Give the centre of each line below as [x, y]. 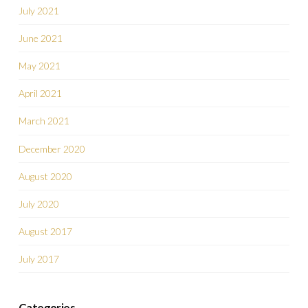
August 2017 [45, 232]
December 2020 [52, 148]
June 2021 [40, 38]
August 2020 [45, 176]
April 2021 [40, 93]
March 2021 [44, 121]
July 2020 [38, 204]
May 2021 [39, 66]
